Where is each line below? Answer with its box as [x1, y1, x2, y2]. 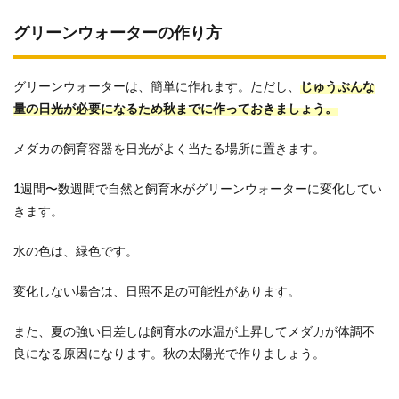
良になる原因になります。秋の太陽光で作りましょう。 [13, 348, 325, 362]
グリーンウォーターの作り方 [13, 26, 222, 43]
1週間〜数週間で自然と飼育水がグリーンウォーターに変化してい [13, 183, 382, 197]
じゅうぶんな [300, 81, 375, 94]
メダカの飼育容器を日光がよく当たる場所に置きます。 [13, 143, 325, 157]
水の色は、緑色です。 [13, 246, 138, 259]
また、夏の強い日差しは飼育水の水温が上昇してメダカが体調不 [13, 326, 375, 339]
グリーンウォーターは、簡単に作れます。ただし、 [13, 81, 300, 94]
